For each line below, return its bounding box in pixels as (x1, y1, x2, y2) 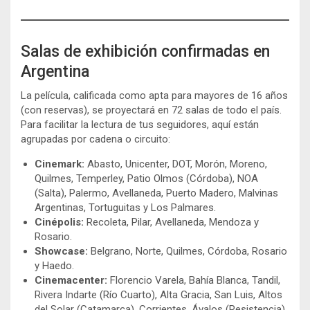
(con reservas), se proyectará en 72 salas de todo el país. (21, 104, 282, 117)
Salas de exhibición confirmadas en (21, 42, 270, 62)
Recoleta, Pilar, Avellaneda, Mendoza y (84, 216, 259, 229)
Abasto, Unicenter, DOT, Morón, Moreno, (84, 158, 267, 171)
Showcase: (35, 245, 88, 258)
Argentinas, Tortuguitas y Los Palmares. (35, 201, 216, 215)
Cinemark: (35, 158, 84, 171)
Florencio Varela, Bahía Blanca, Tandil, (107, 274, 280, 287)
